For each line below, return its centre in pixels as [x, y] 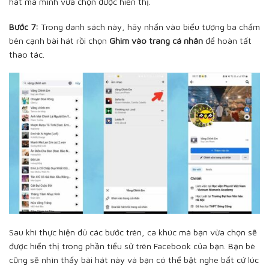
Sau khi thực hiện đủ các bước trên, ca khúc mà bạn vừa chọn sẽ [133, 232]
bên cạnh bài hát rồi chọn [59, 41]
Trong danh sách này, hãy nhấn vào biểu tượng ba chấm [149, 27]
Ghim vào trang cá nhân [156, 41]
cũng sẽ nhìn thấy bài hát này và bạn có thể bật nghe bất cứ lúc [134, 259]
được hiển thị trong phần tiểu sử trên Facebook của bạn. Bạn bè [132, 246]
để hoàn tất [227, 41]
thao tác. [27, 55]
